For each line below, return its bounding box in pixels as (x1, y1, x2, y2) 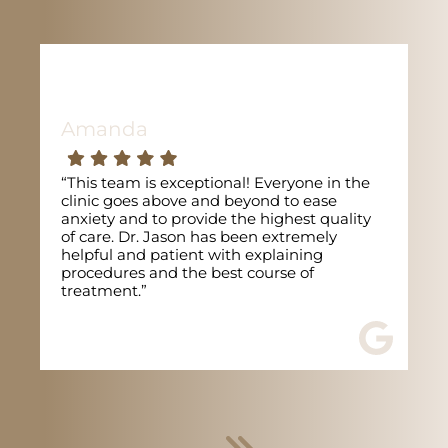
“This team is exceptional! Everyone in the (61, 173, 370, 193)
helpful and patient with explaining (61, 245, 323, 265)
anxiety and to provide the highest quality (61, 209, 371, 229)
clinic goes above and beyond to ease (61, 191, 337, 211)
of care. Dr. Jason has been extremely (61, 227, 337, 247)
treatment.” (61, 281, 147, 301)
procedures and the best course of (61, 263, 314, 283)
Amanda (61, 117, 148, 142)
